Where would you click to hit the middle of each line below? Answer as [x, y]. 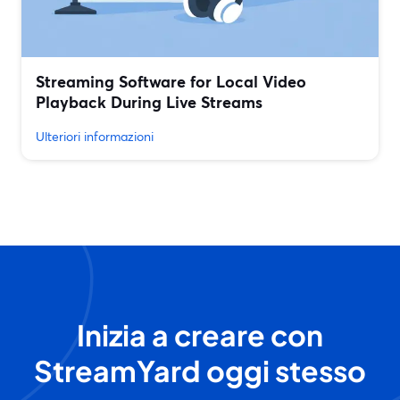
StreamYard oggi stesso [200, 371]
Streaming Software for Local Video [171, 82]
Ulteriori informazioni [95, 137]
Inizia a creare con [200, 335]
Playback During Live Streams [149, 102]
